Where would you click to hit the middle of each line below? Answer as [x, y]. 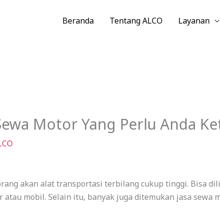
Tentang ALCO [136, 21]
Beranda [78, 21]
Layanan [194, 21]
